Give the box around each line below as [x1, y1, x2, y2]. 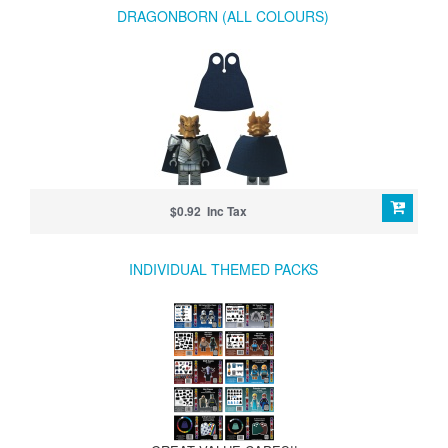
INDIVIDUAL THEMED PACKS [128, 258, 318, 279]
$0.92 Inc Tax [170, 201, 248, 220]
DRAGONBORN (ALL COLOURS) [117, 5, 329, 26]
